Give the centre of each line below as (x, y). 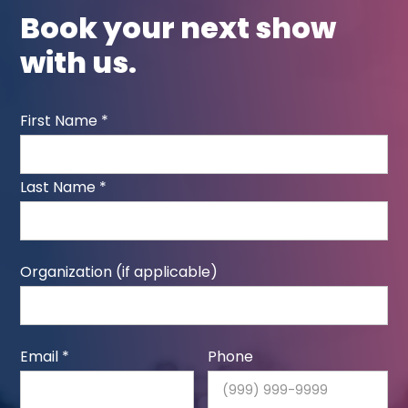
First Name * (65, 121)
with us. (79, 62)
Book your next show (178, 28)
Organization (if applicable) (119, 272)
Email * (45, 357)
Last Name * (64, 187)
